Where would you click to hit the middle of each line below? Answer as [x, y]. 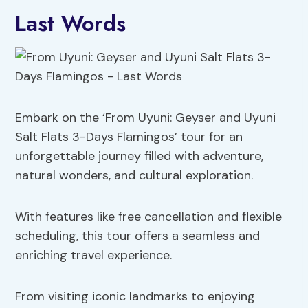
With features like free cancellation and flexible [149, 217]
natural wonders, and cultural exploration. [134, 176]
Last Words [71, 24]
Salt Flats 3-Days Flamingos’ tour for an [129, 137]
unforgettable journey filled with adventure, [140, 156]
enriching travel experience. [94, 255]
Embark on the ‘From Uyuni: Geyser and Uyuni [146, 118]
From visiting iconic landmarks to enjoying [135, 297]
